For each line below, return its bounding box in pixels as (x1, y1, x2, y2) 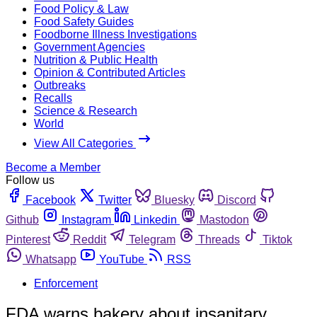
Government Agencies (34, 40, 145, 53)
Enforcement (34, 277, 98, 289)
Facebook (25, 193, 76, 206)
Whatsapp (25, 253, 76, 265)
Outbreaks (34, 79, 86, 91)
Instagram (62, 213, 111, 226)
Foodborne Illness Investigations (34, 28, 197, 40)
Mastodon (200, 213, 249, 226)
